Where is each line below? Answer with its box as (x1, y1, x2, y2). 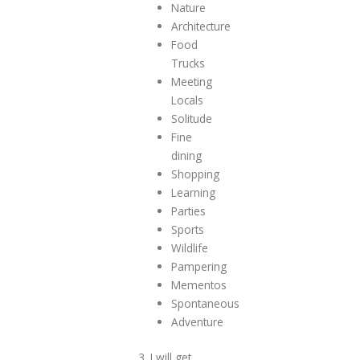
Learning (170, 185, 215, 201)
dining (170, 148, 202, 164)
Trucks (170, 55, 205, 72)
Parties (170, 203, 206, 219)
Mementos (170, 277, 227, 293)
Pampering (170, 259, 227, 275)
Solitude (170, 111, 212, 127)
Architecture (170, 18, 231, 35)
